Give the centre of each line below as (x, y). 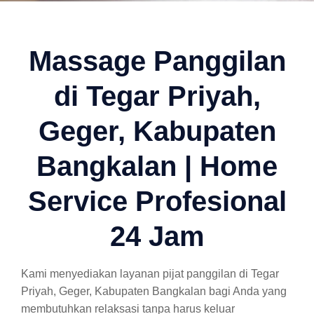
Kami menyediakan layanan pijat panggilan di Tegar (150, 274)
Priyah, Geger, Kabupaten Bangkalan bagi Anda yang (154, 291)
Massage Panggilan (157, 61)
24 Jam (157, 236)
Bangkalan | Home (157, 166)
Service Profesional (157, 201)
